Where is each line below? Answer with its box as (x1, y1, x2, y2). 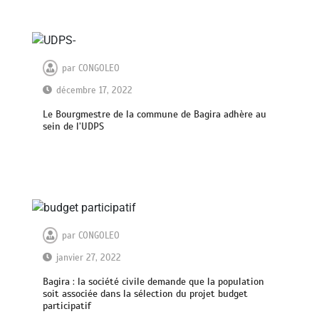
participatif (43, 300, 92, 313)
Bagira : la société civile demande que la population (43, 276, 265, 288)
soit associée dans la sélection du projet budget (43, 288, 249, 300)
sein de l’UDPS (43, 120, 105, 132)
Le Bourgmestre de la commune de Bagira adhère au (43, 108, 267, 120)
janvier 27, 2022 (56, 252, 122, 264)
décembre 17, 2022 (56, 84, 133, 96)
